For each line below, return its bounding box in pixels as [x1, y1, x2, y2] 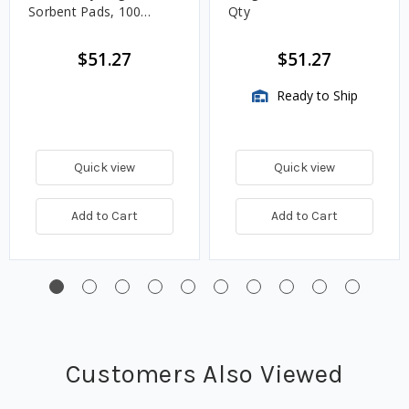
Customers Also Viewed [65, 359, 344, 390]
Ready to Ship [272, 86, 358, 104]
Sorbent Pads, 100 [28, 2, 142, 20]
